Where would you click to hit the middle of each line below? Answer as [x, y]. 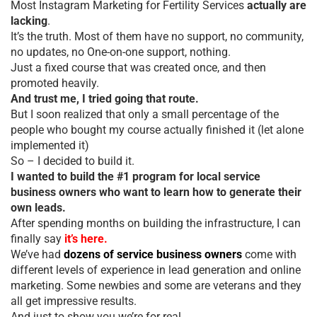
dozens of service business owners [153, 254]
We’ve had [37, 254]
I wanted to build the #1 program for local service [136, 176]
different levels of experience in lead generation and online [156, 270]
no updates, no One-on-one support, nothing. [121, 52]
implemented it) [50, 145]
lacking [29, 21]
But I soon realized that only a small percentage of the [145, 114]
